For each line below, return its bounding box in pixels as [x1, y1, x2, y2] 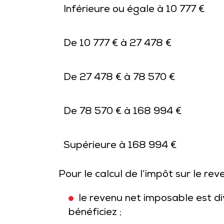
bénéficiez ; [68, 207, 121, 219]
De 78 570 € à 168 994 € [63, 106, 181, 118]
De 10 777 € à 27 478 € [63, 38, 171, 50]
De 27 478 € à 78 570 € [63, 72, 175, 84]
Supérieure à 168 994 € [63, 140, 176, 152]
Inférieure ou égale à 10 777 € [63, 4, 204, 16]
